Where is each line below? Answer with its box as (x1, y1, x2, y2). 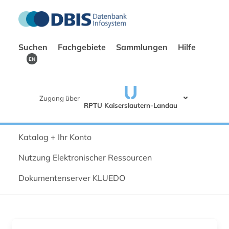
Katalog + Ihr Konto (18, 131, 91, 142)
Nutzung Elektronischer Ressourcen (18, 152, 152, 163)
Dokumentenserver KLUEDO (18, 172, 125, 183)
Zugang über (39, 94, 80, 102)
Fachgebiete (58, 42, 108, 52)
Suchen (18, 42, 50, 52)
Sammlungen (116, 42, 170, 52)
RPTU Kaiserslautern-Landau (84, 101, 177, 109)
